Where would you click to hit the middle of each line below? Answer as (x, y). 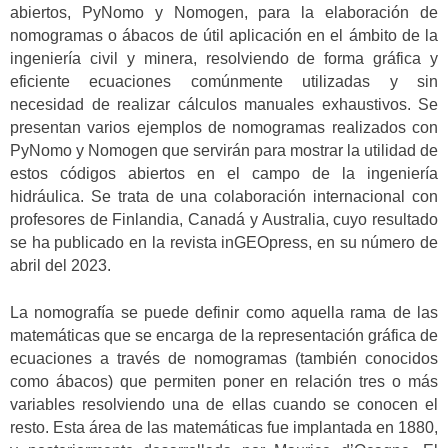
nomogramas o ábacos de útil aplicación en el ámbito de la (224, 36)
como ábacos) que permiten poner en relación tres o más (224, 381)
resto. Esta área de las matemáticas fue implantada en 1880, (224, 427)
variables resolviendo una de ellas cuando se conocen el (224, 404)
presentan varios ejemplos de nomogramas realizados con (224, 128)
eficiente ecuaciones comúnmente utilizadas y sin (224, 82)
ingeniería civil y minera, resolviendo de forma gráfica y (224, 59)
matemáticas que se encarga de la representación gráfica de (224, 335)
